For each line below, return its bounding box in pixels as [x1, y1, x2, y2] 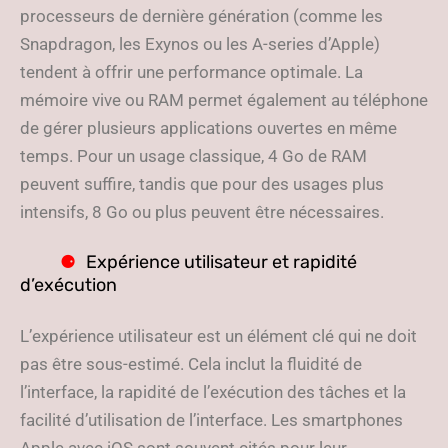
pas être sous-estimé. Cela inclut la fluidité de [20, 354, 362, 374]
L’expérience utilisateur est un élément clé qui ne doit [20, 326, 417, 346]
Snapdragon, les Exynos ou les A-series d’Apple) [20, 34, 380, 54]
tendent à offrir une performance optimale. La [20, 62, 363, 82]
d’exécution [20, 274, 117, 296]
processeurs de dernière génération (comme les [20, 6, 383, 26]
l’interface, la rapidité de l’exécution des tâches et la [20, 382, 406, 402]
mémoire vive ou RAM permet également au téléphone [20, 90, 428, 110]
